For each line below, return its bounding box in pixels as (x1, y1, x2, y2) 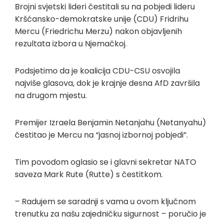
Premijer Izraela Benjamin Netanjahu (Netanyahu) (15, 117, 206, 128)
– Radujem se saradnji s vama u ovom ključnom (15, 196, 196, 207)
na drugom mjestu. (15, 90, 87, 101)
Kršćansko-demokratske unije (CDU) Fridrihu (15, 13, 188, 25)
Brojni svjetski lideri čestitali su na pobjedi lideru (15, 1, 195, 12)
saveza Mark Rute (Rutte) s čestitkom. (15, 169, 163, 180)
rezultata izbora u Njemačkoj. (15, 38, 127, 49)
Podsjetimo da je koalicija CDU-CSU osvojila (15, 65, 180, 76)
